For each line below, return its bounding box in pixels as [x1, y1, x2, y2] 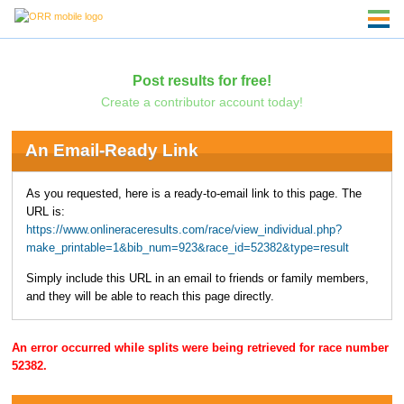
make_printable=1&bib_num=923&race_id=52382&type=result [25, 241, 349, 254]
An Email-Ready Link [24, 141, 198, 161]
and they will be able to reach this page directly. [25, 290, 274, 304]
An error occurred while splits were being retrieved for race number [12, 342, 390, 355]
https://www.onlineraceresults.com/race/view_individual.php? [25, 223, 342, 236]
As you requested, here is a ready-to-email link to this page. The [25, 187, 362, 200]
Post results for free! [132, 71, 271, 88]
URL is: [25, 205, 65, 218]
